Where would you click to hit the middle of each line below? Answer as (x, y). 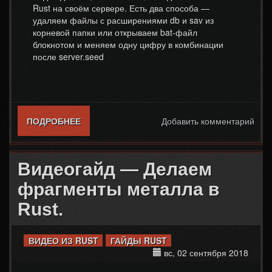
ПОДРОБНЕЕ (54, 121)
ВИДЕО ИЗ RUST (63, 240)
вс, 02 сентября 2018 (205, 253)
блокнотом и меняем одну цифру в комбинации (128, 44)
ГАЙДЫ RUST (138, 240)
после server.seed (68, 56)
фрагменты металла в (118, 189)
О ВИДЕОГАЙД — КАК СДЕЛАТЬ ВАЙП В (166, 121)
